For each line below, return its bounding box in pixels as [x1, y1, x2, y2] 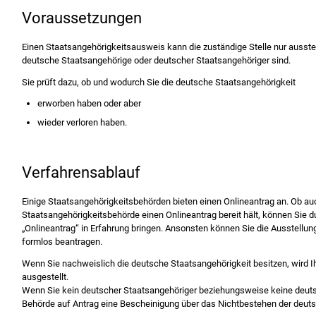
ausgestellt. [21, 271, 68, 282]
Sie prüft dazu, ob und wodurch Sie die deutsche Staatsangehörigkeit [21, 76, 296, 87]
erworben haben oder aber [37, 98, 142, 109]
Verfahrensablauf [21, 163, 140, 181]
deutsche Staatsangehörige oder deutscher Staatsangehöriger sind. [21, 55, 291, 66]
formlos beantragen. [21, 236, 102, 248]
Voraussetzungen [21, 8, 142, 27]
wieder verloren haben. [37, 116, 128, 128]
